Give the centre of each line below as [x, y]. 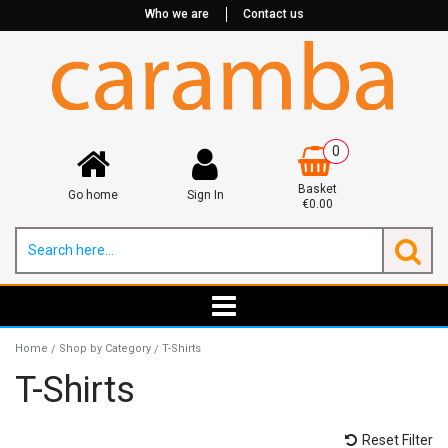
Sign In [205, 194]
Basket [317, 188]
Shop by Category [105, 348]
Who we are [176, 14]
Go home [93, 194]
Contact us [273, 14]
